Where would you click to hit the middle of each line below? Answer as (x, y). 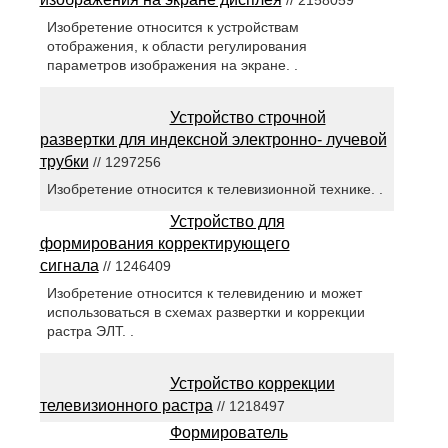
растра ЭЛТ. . (90, 331)
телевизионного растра (126, 406)
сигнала (69, 265)
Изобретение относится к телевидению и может (204, 293)
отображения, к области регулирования (176, 45)
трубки (64, 161)
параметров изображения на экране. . (172, 64)
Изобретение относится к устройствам (172, 26)
